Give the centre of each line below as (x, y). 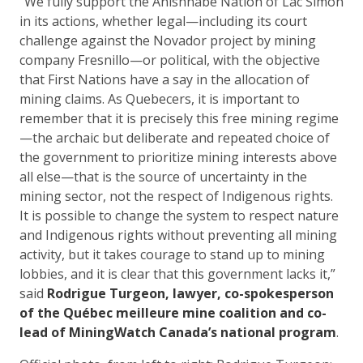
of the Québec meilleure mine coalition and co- (173, 312)
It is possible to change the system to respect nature (179, 215)
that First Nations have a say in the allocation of (164, 79)
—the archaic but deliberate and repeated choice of (175, 137)
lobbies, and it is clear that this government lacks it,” (177, 273)
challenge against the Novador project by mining (168, 40)
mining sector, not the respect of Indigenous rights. (176, 196)
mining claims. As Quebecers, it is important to (160, 98)
